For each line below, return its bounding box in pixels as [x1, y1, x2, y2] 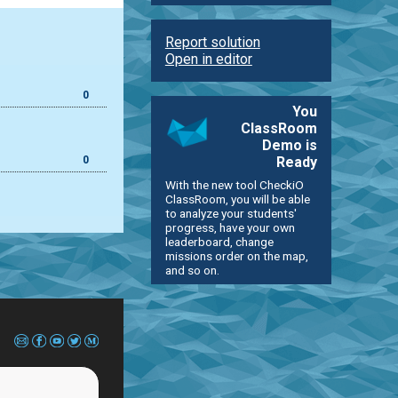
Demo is [262, 136, 318, 154]
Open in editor [164, 50, 252, 68]
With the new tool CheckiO [164, 177, 304, 192]
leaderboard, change [164, 234, 274, 249]
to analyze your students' [164, 205, 297, 220]
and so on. [164, 262, 219, 277]
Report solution [164, 33, 260, 51]
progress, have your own [164, 219, 295, 235]
